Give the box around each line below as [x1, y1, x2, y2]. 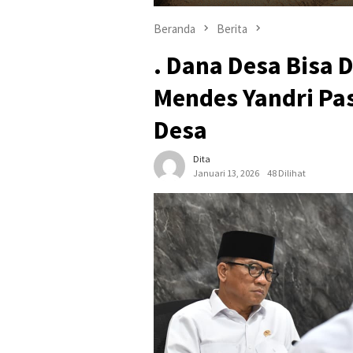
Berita [217, 20, 247, 36]
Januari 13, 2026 [193, 167, 259, 180]
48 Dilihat [267, 167, 306, 180]
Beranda [154, 20, 195, 36]
